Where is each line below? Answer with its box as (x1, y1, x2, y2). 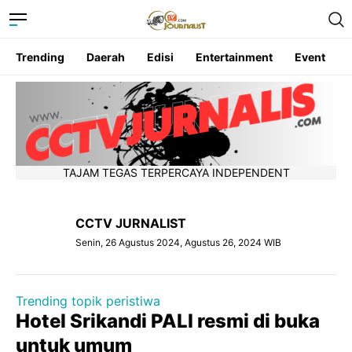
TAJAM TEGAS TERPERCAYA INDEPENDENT (62, 166, 290, 180)
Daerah (86, 50, 125, 64)
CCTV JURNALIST (75, 215, 186, 232)
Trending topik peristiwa (16, 293, 160, 310)
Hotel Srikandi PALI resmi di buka (16, 310, 320, 333)
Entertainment (196, 50, 273, 64)
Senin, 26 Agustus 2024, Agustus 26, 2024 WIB (75, 236, 281, 249)
